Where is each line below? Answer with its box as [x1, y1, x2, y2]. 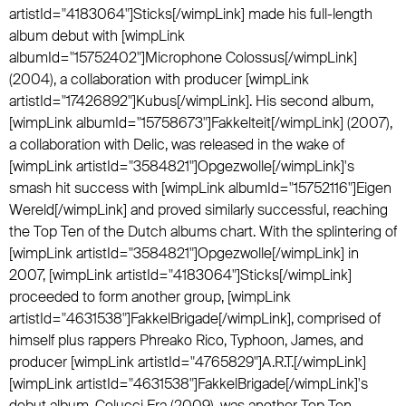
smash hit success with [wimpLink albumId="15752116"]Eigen [9, 179, 391, 198]
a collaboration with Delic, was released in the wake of [9, 135, 344, 154]
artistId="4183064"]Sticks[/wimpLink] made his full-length [9, 5, 372, 24]
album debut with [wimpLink [9, 26, 185, 45]
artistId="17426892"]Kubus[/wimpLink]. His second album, [9, 92, 373, 111]
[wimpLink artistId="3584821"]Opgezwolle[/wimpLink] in [9, 244, 359, 263]
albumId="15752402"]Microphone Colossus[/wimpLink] [9, 48, 357, 67]
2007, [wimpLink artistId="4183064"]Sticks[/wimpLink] [9, 266, 352, 285]
